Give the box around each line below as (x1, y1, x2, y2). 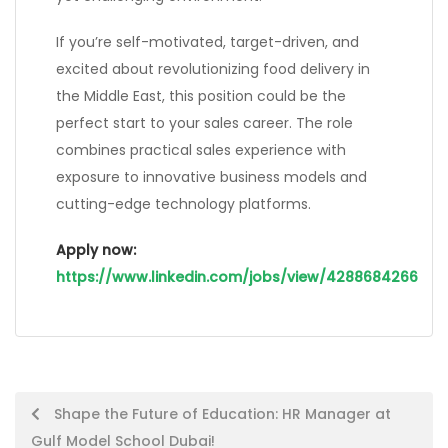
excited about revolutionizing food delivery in (56, 59, 370, 80)
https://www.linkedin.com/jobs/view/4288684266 (56, 267, 418, 288)
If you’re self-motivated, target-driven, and (56, 32, 359, 53)
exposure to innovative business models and (56, 167, 367, 188)
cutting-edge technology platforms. (56, 194, 311, 215)
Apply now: (56, 240, 136, 261)
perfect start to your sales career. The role (56, 113, 353, 134)
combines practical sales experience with (56, 140, 346, 161)
